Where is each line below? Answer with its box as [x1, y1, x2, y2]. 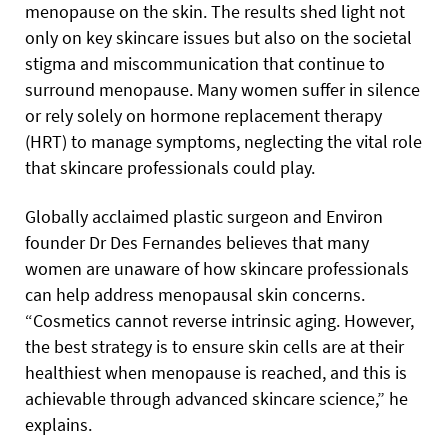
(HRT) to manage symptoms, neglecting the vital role [25, 130, 422, 154]
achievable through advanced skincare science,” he [25, 387, 408, 411]
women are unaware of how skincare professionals [25, 257, 409, 281]
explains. [25, 413, 92, 437]
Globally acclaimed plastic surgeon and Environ [25, 205, 383, 229]
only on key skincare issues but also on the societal [25, 26, 412, 50]
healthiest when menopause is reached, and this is [25, 361, 407, 385]
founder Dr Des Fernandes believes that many [25, 231, 369, 255]
